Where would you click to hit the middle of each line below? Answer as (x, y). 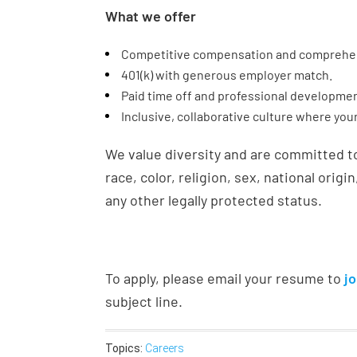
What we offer (151, 16)
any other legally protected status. (214, 200)
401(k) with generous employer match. (227, 75)
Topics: (125, 348)
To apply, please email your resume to (225, 278)
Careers (165, 348)
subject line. (144, 301)
